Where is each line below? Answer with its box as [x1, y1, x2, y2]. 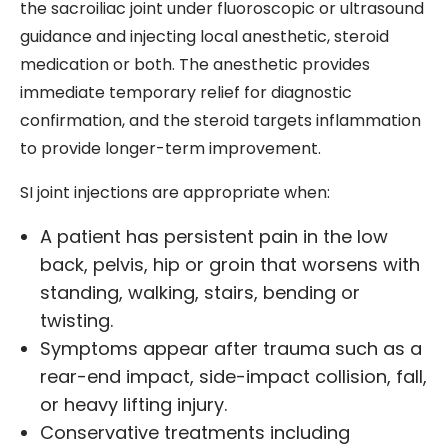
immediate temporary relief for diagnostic [20, 81, 352, 105]
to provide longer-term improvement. [20, 137, 321, 161]
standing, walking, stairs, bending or [40, 280, 360, 306]
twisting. [40, 308, 113, 334]
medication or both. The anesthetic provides [20, 53, 370, 77]
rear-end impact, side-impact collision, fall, [40, 364, 427, 390]
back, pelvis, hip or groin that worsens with [40, 252, 420, 278]
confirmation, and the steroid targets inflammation [20, 109, 421, 133]
